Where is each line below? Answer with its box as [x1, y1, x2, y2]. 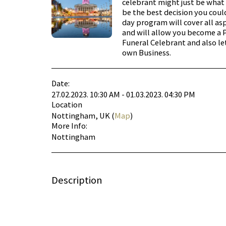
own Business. [122, 47, 171, 58]
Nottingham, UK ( [51, 110, 115, 121]
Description [51, 173, 102, 187]
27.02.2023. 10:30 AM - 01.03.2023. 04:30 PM [51, 89, 195, 100]
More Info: [51, 120, 87, 131]
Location [51, 99, 82, 110]
